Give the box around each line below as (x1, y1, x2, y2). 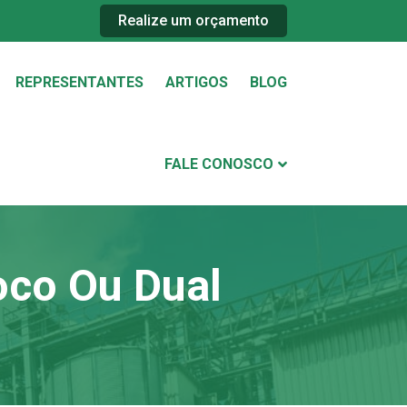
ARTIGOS (165, 74, 228, 91)
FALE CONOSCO (164, 155, 273, 173)
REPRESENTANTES (15, 74, 144, 91)
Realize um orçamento (118, 12, 269, 29)
